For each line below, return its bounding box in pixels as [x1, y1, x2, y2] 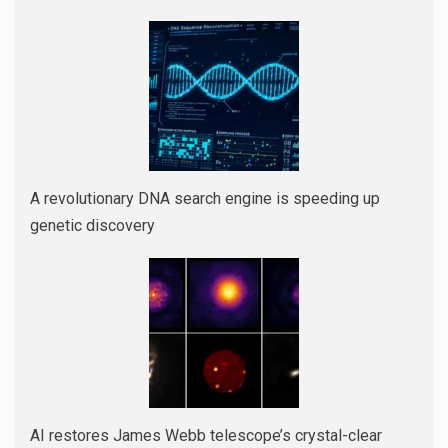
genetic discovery [30, 216, 155, 236]
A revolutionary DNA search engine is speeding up [30, 189, 380, 209]
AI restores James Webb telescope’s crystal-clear [30, 426, 382, 446]
